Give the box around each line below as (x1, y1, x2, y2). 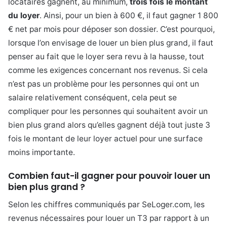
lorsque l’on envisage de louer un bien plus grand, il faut (8, 37, 213, 48)
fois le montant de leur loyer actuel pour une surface (8, 133, 203, 143)
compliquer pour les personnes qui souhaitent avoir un (8, 106, 208, 116)
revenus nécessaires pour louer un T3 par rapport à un (8, 213, 209, 223)
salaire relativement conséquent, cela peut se (8, 92, 177, 102)
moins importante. (8, 147, 75, 157)
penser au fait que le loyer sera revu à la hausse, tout (8, 51, 204, 61)
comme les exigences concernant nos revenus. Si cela (8, 65, 208, 75)
